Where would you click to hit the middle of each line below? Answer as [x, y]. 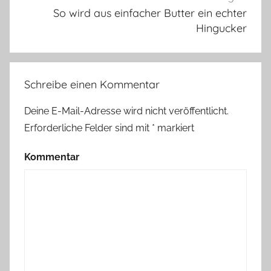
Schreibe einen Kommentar [92, 84]
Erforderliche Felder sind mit [88, 128]
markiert [175, 128]
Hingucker [221, 28]
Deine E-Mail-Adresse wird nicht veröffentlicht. [126, 111]
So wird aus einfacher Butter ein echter [150, 13]
